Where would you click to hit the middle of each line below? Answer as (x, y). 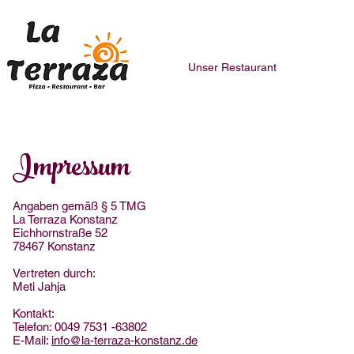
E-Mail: (32, 340)
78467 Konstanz (54, 246)
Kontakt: (34, 313)
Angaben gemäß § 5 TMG (79, 206)
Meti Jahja (39, 286)
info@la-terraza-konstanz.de (124, 340)
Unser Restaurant (232, 67)
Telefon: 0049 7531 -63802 (80, 327)
